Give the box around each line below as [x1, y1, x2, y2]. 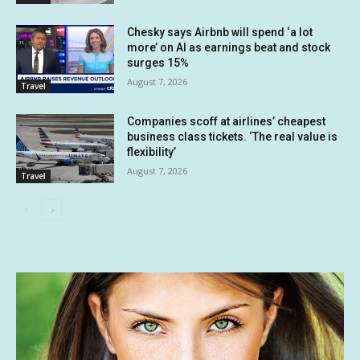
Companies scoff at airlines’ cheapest [127, 115, 326, 129]
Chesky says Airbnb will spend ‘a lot [127, 25, 313, 39]
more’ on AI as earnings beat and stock [127, 40, 331, 54]
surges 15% [127, 55, 190, 69]
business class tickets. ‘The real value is [127, 130, 338, 144]
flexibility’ [127, 145, 177, 159]
